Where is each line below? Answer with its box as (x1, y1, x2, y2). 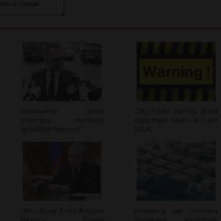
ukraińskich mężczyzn (20, 125, 80, 134)
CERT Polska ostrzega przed (134, 107, 218, 116)
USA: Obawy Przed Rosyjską (20, 207, 104, 216)
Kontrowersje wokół (20, 107, 104, 116)
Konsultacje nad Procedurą (134, 207, 218, 216)
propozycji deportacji (20, 116, 104, 125)
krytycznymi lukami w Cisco (134, 116, 218, 125)
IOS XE (134, 125, 152, 134)
